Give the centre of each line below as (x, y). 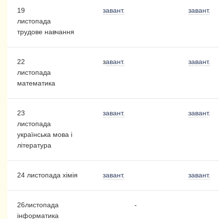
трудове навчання (45, 32)
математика (36, 83)
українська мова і (44, 135)
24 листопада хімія (47, 175)
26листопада (38, 205)
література (34, 145)
